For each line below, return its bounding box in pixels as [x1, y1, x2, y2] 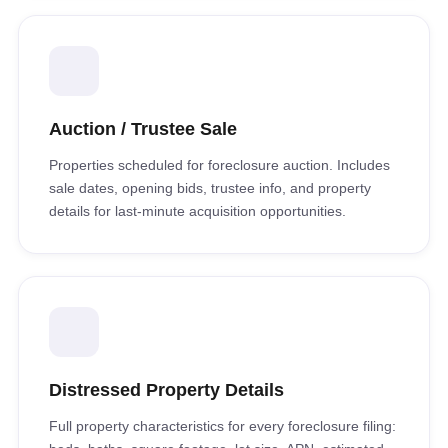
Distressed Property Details [49, 380, 284, 400]
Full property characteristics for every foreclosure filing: [49, 418, 396, 434]
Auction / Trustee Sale [49, 119, 237, 139]
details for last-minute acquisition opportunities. [49, 203, 346, 219]
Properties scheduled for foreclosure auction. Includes [49, 157, 390, 173]
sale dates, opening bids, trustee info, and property [49, 180, 371, 196]
